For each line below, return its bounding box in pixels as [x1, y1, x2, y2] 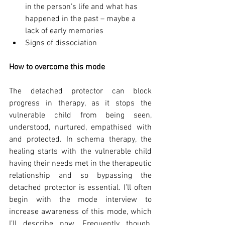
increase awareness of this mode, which [9, 207, 152, 217]
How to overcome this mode [9, 62, 105, 73]
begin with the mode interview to [9, 195, 152, 205]
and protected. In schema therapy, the [9, 135, 152, 145]
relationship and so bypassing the [9, 171, 152, 181]
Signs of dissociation [25, 38, 97, 49]
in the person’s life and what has [25, 2, 140, 13]
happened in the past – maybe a [25, 14, 138, 25]
